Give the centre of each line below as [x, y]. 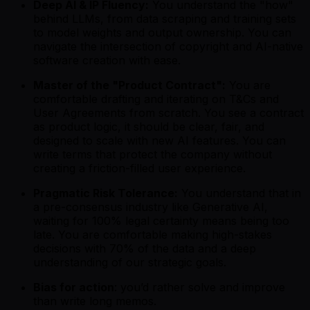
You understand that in [239, 193]
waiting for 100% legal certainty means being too [161, 220]
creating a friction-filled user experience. [139, 168]
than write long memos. [95, 301]
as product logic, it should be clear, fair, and [149, 126]
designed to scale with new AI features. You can [159, 140]
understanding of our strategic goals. [130, 262]
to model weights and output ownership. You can [162, 32]
